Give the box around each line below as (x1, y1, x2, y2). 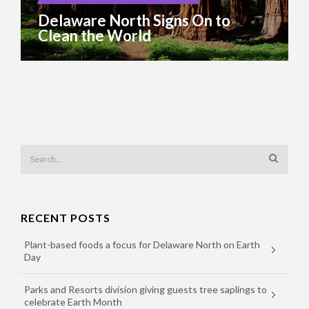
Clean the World (38, 26, 151, 45)
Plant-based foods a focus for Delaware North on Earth (24, 238, 260, 250)
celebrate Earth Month (24, 295, 122, 308)
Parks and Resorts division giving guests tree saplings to (24, 283, 267, 295)
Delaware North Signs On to (38, 10, 230, 30)
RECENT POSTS (21, 210, 110, 224)
